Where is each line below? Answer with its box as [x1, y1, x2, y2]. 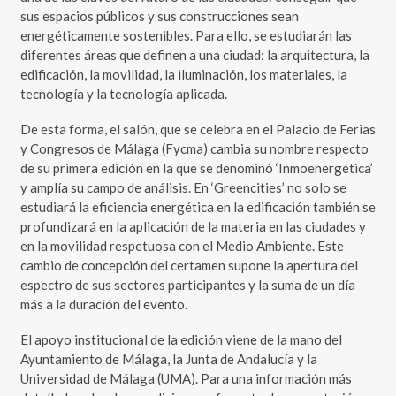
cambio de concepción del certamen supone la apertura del [19, 257, 358, 274]
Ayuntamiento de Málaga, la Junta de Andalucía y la [19, 351, 317, 368]
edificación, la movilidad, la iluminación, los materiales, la [19, 66, 347, 83]
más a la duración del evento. [19, 296, 187, 313]
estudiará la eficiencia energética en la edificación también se [19, 199, 376, 216]
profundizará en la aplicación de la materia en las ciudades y [19, 218, 366, 235]
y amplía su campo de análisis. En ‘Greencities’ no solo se [19, 179, 346, 196]
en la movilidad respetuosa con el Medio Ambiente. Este [19, 238, 344, 255]
